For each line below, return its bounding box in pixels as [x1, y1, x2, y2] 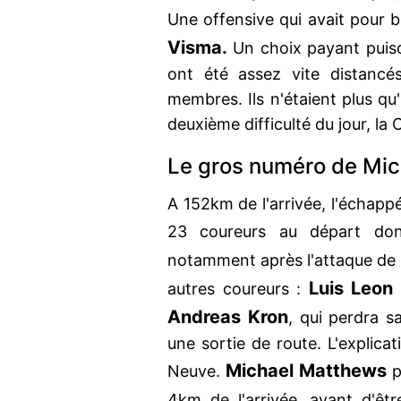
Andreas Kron [167, 306, 288, 328]
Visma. [167, 37, 227, 59]
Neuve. [167, 362, 226, 381]
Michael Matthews [226, 360, 388, 382]
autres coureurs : [167, 279, 309, 299]
